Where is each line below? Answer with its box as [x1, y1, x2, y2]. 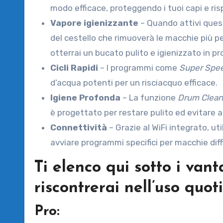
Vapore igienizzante [50, 17, 138, 28]
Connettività [50, 122, 107, 132]
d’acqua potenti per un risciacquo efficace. [50, 77, 218, 88]
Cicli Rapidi [50, 62, 98, 73]
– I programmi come [98, 62, 179, 73]
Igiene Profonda [50, 92, 120, 103]
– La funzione [120, 92, 178, 103]
